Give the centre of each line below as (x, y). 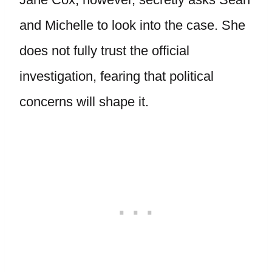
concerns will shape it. (84, 102)
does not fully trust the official (104, 51)
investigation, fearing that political (117, 76)
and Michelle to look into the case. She (132, 25)
